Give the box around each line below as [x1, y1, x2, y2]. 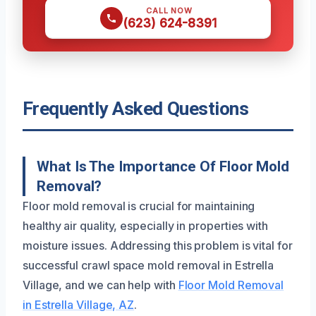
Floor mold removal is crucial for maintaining [23, 199, 255, 214]
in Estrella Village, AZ [23, 298, 135, 312]
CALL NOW [146, 6, 193, 16]
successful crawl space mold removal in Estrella [23, 258, 274, 273]
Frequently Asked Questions [23, 98, 249, 120]
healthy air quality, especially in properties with [23, 219, 269, 233]
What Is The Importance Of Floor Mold [37, 158, 290, 176]
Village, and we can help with [23, 278, 178, 293]
